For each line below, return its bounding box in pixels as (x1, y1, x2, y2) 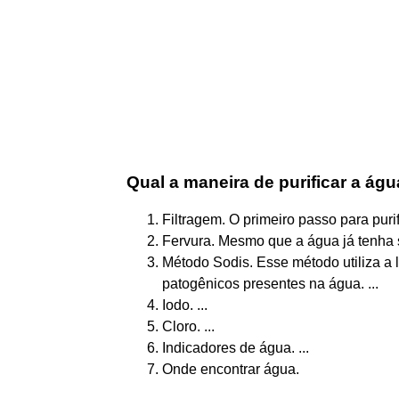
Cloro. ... (162, 318, 215, 334)
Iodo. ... (162, 297, 208, 313)
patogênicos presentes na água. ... (162, 275, 379, 291)
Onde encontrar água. (162, 361, 299, 377)
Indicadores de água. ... (162, 339, 309, 355)
